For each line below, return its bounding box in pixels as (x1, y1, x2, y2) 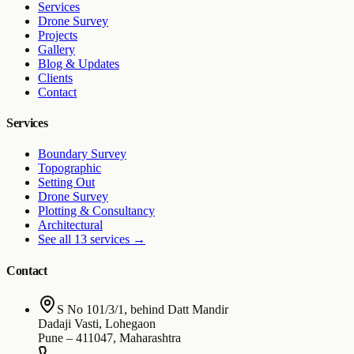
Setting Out (38, 175, 95, 190)
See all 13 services (38, 232, 130, 247)
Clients (38, 70, 73, 85)
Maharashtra (119, 330, 181, 345)
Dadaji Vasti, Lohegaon (38, 316, 156, 330)
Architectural (38, 218, 103, 232)
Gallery (38, 42, 75, 56)
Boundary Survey (38, 147, 126, 161)
